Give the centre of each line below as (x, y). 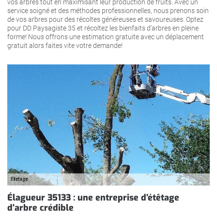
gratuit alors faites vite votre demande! (65, 45)
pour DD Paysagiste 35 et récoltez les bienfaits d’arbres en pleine (103, 28)
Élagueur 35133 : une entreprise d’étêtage (93, 197)
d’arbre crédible (40, 208)
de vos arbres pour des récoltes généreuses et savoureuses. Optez (105, 19)
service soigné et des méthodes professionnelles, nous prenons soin (108, 10)
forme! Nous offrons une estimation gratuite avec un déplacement (106, 37)
